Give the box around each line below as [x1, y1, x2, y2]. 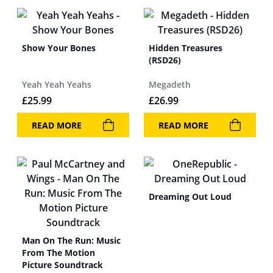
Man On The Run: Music [22, 235, 121, 246]
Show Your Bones [22, 42, 96, 54]
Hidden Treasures [149, 42, 222, 54]
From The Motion [22, 247, 95, 258]
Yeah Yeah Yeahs [22, 79, 91, 90]
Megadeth [149, 79, 191, 90]
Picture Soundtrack [22, 259, 103, 271]
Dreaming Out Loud [149, 191, 232, 202]
